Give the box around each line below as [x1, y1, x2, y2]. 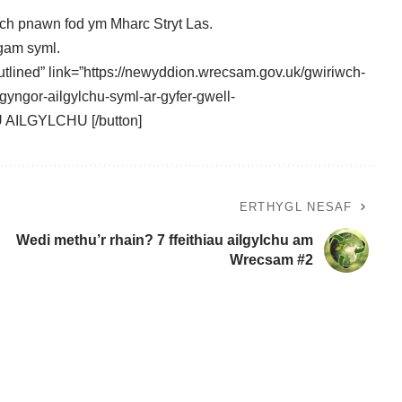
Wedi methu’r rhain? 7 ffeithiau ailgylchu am [15, 232, 313, 249]
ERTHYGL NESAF [239, 200, 353, 214]
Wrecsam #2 [229, 252, 313, 268]
